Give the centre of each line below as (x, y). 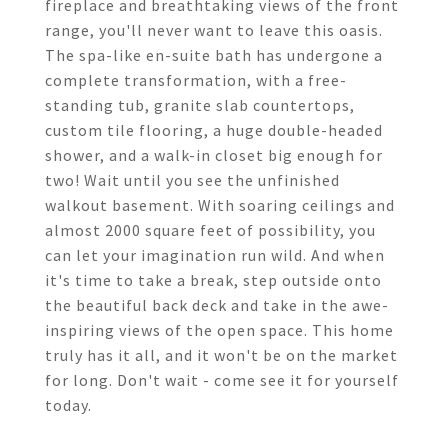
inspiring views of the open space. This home (219, 330)
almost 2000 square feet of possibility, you (210, 230)
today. (68, 405)
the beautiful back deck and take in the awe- (217, 305)
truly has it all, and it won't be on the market (221, 355)
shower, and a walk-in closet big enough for (214, 155)
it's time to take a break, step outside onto (213, 280)
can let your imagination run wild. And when (215, 255)
